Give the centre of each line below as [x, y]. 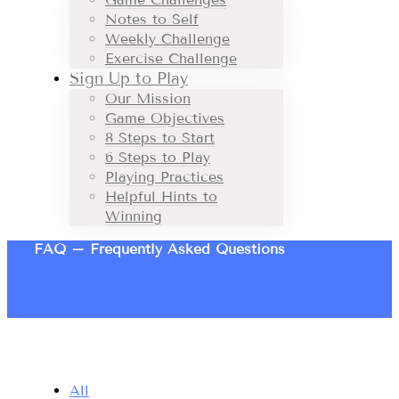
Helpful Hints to [161, 196]
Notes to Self [152, 19]
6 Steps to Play [158, 157]
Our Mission [148, 98]
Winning [134, 216]
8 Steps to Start [160, 138]
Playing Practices [164, 177]
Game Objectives [165, 118]
